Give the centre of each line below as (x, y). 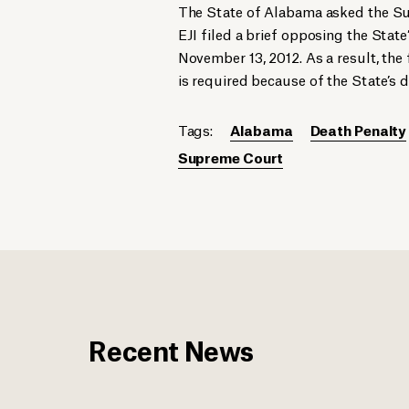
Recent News (172, 349)
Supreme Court (231, 157)
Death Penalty (358, 130)
